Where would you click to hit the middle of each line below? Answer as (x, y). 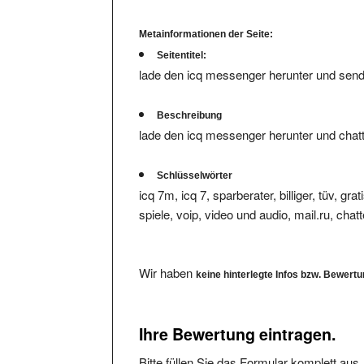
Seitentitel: (182, 40)
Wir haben (168, 258)
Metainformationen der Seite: (206, 19)
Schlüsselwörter (195, 160)
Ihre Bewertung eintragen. (238, 319)
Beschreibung (190, 100)
